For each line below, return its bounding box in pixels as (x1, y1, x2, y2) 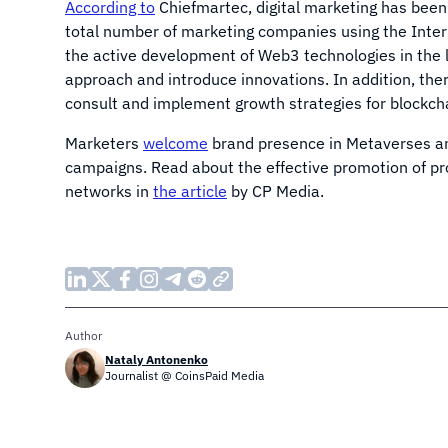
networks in (65, 181, 153, 201)
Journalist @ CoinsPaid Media (105, 368, 264, 383)
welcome (143, 133, 208, 153)
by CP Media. (227, 181, 324, 201)
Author (65, 328, 102, 343)
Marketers (65, 133, 143, 153)
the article (153, 181, 227, 201)
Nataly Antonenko (105, 352, 208, 367)
